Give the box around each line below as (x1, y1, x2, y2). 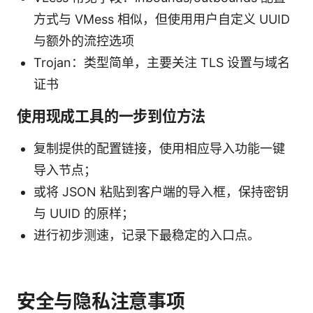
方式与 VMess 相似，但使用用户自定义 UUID (34, 11, 290, 27)
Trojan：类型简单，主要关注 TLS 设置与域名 (34, 54, 290, 70)
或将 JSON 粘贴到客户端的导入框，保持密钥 (34, 184, 289, 199)
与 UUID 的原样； (34, 205, 134, 221)
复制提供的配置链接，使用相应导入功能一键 (34, 140, 285, 156)
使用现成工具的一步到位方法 (17, 107, 206, 125)
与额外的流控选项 (34, 33, 134, 48)
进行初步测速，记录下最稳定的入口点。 (34, 227, 260, 242)
